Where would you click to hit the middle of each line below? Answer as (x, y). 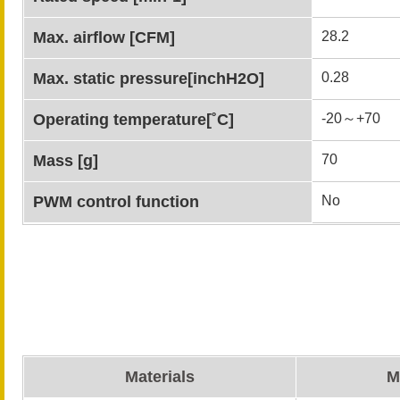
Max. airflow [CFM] (104, 37)
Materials (160, 377)
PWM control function (116, 202)
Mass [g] (66, 161)
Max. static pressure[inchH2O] (149, 79)
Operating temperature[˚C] (133, 120)
